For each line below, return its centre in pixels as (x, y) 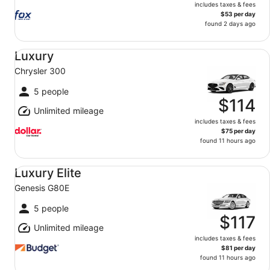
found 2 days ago (230, 24)
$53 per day (238, 14)
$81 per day (238, 248)
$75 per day (238, 131)
